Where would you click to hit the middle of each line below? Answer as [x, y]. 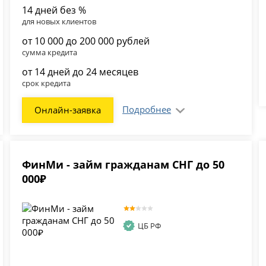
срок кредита [47, 83]
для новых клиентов [59, 22]
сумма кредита [50, 53]
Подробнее [147, 110]
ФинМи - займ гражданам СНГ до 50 [123, 165]
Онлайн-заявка [68, 110]
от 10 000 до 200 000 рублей [86, 41]
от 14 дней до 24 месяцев [80, 72]
